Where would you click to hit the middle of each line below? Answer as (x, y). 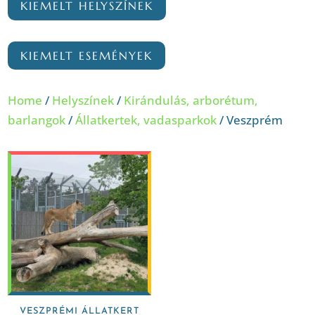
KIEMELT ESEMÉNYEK (87, 55)
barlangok (37, 120)
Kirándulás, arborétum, (191, 101)
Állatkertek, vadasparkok (146, 120)
